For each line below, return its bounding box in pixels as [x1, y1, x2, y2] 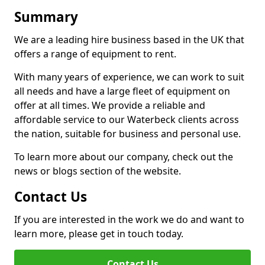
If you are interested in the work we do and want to [14, 213, 244, 226]
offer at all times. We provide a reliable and [14, 99, 205, 112]
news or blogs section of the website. [14, 164, 181, 177]
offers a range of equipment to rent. [14, 47, 176, 60]
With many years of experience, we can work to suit [14, 70, 244, 83]
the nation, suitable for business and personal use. [14, 127, 241, 140]
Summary [14, 8, 78, 26]
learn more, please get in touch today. [14, 227, 183, 240]
